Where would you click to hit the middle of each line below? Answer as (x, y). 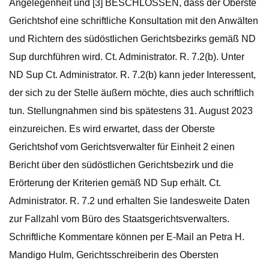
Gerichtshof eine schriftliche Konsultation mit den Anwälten (134, 21)
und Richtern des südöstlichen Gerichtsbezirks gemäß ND (132, 39)
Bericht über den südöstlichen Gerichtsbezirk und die (121, 165)
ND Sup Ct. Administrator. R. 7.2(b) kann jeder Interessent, (132, 75)
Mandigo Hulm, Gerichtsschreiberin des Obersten (114, 255)
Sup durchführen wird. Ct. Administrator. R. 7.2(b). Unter (127, 57)
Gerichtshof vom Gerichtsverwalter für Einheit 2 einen (122, 147)
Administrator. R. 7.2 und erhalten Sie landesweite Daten (129, 201)
